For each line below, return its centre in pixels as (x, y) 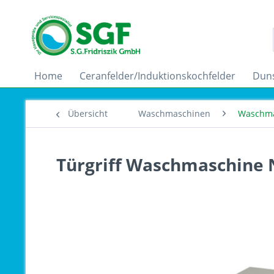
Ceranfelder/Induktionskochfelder (157, 76)
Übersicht (88, 113)
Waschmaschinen (174, 113)
